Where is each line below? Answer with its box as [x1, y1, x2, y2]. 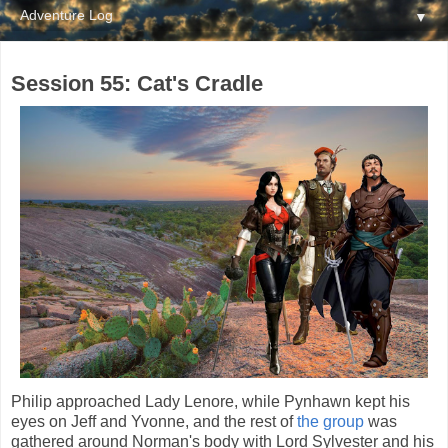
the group [297, 413, 364, 431]
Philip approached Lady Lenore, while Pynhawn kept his [11, 393, 410, 411]
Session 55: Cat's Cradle [11, 71, 263, 97]
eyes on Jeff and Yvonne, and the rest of [11, 413, 297, 431]
